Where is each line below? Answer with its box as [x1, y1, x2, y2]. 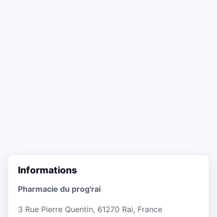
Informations [18, 164, 77, 176]
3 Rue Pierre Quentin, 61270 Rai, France [18, 204, 162, 214]
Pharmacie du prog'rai [18, 184, 101, 194]
